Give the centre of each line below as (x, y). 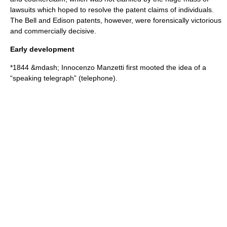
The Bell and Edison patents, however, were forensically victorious (116, 20)
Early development (42, 49)
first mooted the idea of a (165, 67)
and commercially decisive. (53, 31)
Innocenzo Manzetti (93, 67)
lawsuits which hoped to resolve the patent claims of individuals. (112, 10)
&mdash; (45, 67)
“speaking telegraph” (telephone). (64, 78)
